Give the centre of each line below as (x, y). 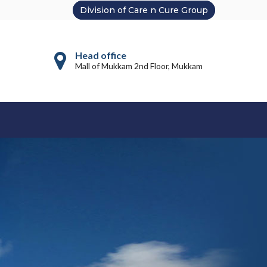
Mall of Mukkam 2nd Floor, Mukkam (139, 66)
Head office (101, 55)
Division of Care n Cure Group (144, 10)
